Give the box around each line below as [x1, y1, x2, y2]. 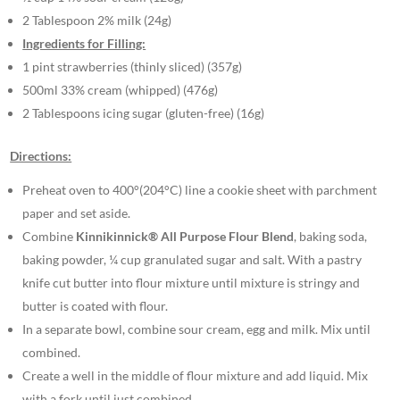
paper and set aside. [22, 204, 131, 221]
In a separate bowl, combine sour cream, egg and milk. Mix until [22, 321, 371, 337]
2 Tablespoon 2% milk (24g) [22, 12, 172, 28]
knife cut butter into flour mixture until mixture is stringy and [22, 274, 361, 290]
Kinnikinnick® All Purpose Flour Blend [76, 228, 295, 244]
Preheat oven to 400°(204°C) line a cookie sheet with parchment [22, 181, 378, 197]
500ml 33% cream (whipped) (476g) [22, 81, 219, 97]
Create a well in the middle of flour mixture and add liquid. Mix [22, 367, 369, 383]
